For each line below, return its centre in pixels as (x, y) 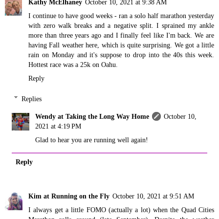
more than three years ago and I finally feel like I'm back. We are (121, 35)
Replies (32, 99)
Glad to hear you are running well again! (92, 140)
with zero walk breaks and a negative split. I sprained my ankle (121, 26)
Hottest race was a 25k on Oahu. (73, 65)
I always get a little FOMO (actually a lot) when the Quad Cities (121, 209)
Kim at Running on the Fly (69, 196)
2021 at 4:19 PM (58, 126)
